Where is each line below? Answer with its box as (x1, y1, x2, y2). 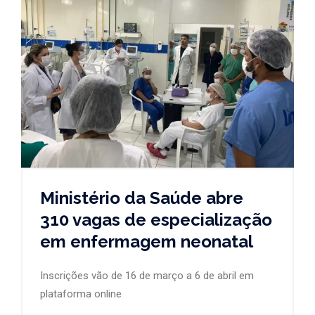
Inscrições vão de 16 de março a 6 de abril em (40, 269, 254, 283)
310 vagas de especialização (40, 210, 272, 231)
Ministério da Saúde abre (40, 188, 243, 209)
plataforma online (40, 288, 122, 301)
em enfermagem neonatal (40, 231, 253, 252)
